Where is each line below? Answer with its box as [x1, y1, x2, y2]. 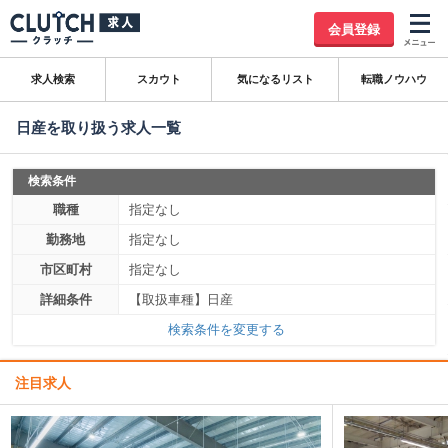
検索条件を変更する [168, 322, 285, 337]
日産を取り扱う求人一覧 [16, 119, 181, 136]
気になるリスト [236, 73, 314, 85]
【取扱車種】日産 [129, 292, 233, 307]
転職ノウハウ [360, 73, 427, 85]
